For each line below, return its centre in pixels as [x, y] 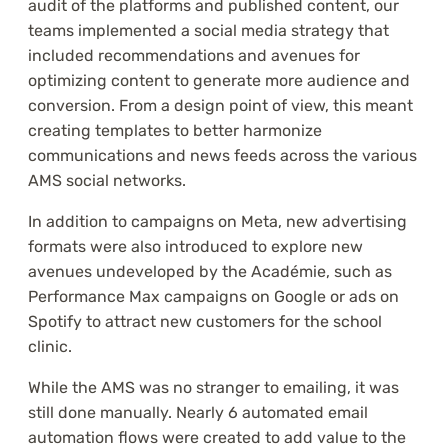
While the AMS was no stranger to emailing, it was [213, 388]
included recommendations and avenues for [194, 56]
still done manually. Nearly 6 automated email [198, 413]
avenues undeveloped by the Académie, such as [210, 272]
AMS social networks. [107, 181]
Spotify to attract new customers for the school [205, 322]
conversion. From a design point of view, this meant [220, 106]
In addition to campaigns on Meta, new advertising [217, 222]
